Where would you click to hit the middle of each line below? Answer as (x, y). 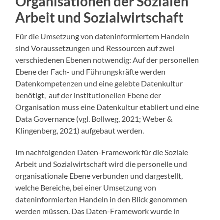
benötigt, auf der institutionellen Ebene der (88, 95)
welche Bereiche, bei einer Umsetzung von (86, 188)
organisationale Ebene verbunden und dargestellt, (99, 176)
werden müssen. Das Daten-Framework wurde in (98, 211)
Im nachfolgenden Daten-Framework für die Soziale (102, 152)
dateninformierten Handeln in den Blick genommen (101, 199)
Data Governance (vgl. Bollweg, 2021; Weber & (94, 119)
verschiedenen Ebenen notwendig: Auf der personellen (107, 60)
